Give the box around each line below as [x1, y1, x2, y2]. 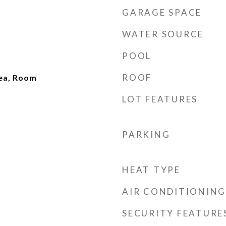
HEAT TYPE [122, 164, 181, 175]
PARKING [122, 129, 171, 140]
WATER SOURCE [122, 29, 204, 39]
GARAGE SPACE [122, 7, 202, 18]
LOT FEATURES [122, 94, 198, 104]
